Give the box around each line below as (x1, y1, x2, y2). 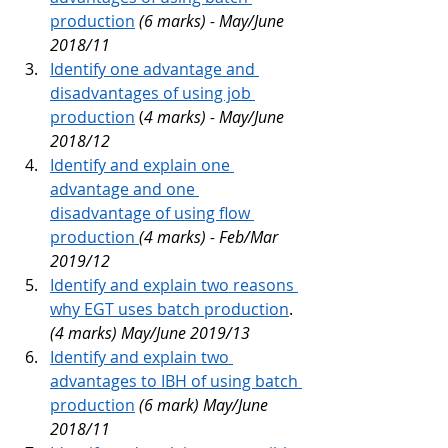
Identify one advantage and (50, 58, 259, 81)
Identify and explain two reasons (50, 274, 298, 297)
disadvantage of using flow (50, 202, 254, 225)
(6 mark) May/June (139, 394, 272, 417)
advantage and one (50, 178, 199, 201)
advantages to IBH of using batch (50, 370, 302, 393)
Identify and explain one (50, 154, 234, 177)
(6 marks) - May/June (139, 10, 288, 33)
